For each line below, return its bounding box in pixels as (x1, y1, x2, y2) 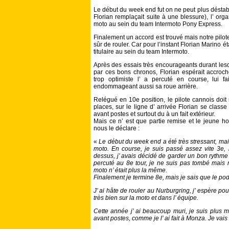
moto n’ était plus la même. (94, 167, 167, 174)
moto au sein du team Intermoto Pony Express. (94, 20, 222, 28)
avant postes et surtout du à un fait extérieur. (94, 110, 215, 118)
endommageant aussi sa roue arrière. (94, 83, 198, 90)
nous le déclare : (94, 125, 140, 132)
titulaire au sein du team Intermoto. (94, 48, 189, 56)
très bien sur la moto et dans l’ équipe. (94, 194, 198, 202)
